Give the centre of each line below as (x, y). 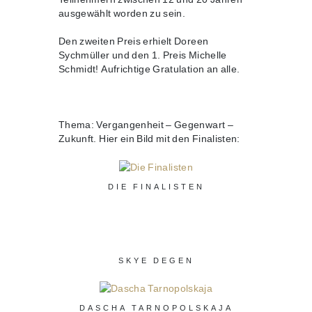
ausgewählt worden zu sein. (122, 13)
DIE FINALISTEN (156, 187)
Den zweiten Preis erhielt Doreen (134, 41)
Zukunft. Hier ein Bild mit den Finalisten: (149, 138)
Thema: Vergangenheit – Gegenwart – (146, 124)
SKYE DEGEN (156, 260)
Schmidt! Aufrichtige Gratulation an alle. (149, 69)
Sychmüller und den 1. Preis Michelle (143, 55)
